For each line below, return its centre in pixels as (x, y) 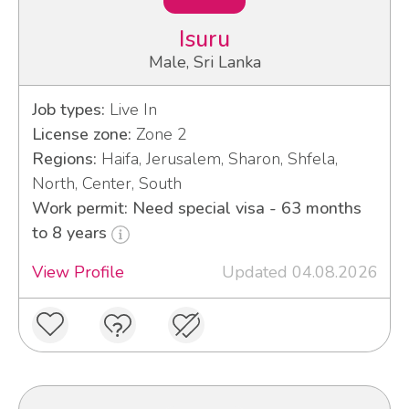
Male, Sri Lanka (204, 63)
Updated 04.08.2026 (299, 273)
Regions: (64, 159)
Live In (131, 110)
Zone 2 (159, 135)
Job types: (68, 110)
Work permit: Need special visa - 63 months (196, 209)
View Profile (78, 273)
